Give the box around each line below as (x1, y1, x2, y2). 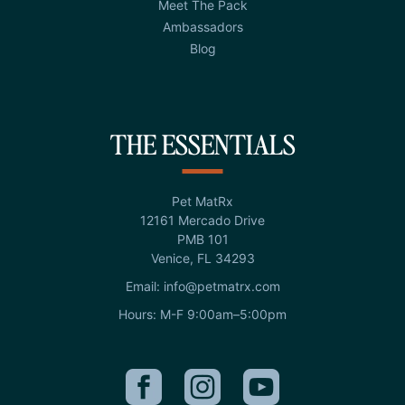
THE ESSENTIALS (109, 125, 296, 163)
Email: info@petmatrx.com (125, 278, 280, 295)
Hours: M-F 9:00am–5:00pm (118, 306, 287, 323)
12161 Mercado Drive (140, 212, 265, 229)
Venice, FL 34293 (150, 250, 255, 267)
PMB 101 (176, 231, 229, 248)
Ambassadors (162, 19, 243, 35)
